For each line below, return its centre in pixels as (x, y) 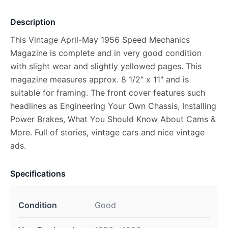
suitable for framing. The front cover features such (108, 93)
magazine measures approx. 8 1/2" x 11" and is (99, 79)
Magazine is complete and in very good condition (106, 53)
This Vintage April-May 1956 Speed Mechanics (100, 40)
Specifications (38, 174)
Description (33, 22)
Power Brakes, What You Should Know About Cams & (113, 119)
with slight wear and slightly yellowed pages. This (106, 66)
